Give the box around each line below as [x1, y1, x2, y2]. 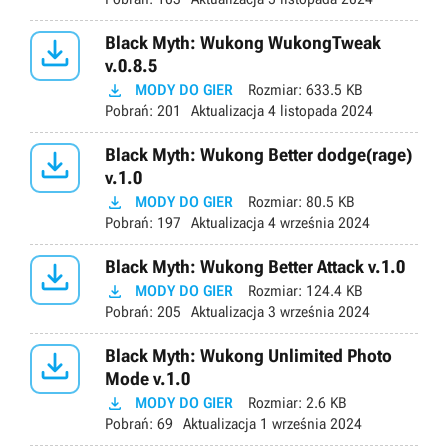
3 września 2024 [264, 303, 370, 322]
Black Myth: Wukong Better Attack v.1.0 [105, 256, 405, 278]
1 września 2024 [256, 415, 362, 434]
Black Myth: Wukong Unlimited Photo [105, 345, 392, 367]
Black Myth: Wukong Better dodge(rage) [105, 144, 412, 166]
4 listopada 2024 [264, 102, 373, 121]
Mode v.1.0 [105, 368, 190, 390]
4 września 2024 [264, 214, 370, 233]
